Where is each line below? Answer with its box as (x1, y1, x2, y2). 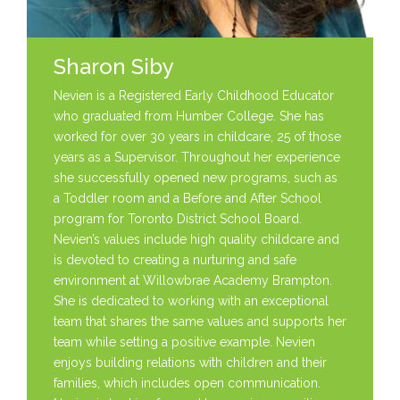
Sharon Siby (54, 54, 174, 80)
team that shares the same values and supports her (54, 314, 346, 329)
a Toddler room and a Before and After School (54, 191, 321, 206)
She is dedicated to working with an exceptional (54, 294, 329, 309)
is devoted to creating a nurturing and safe (54, 253, 296, 268)
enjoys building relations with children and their (54, 355, 327, 371)
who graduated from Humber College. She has (54, 109, 324, 124)
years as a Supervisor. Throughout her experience (54, 150, 340, 165)
